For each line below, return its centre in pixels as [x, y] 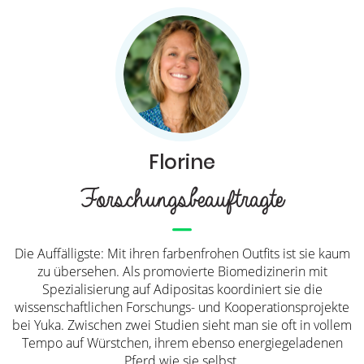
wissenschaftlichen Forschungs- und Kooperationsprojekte [182, 307]
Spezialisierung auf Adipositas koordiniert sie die [182, 289]
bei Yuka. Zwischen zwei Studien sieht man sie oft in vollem [182, 325]
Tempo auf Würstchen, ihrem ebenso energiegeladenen [182, 342]
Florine [182, 162]
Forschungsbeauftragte [176, 199]
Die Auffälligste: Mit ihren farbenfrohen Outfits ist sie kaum [182, 253]
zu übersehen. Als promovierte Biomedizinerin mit [182, 271]
